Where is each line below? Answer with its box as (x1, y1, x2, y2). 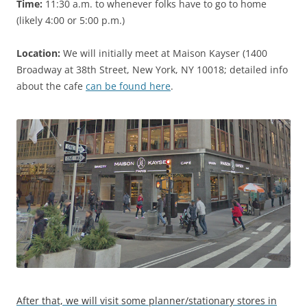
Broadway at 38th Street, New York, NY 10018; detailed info (16, 62, 288, 76)
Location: (16, 46, 60, 60)
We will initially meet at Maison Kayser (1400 (60, 46, 267, 60)
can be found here (86, 79, 171, 93)
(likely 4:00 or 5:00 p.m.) (16, 13, 125, 27)
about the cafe (16, 79, 86, 93)
